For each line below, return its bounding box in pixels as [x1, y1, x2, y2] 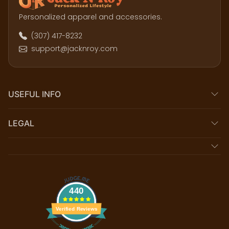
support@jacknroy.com [31, 43, 118, 54]
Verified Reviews [55, 205, 98, 212]
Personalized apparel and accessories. [19, 11, 162, 22]
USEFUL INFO [8, 88, 61, 99]
